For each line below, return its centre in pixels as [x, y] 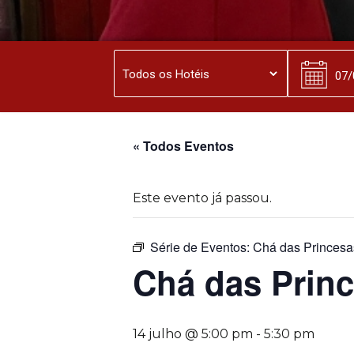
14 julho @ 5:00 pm [193, 334]
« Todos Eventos [183, 146]
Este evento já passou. [202, 198]
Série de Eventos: [201, 247]
